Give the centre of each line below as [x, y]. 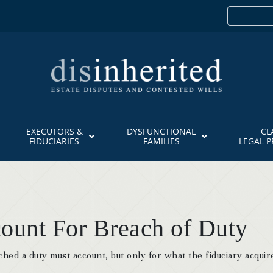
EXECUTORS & [54, 131]
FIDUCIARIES [55, 141]
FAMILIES [161, 141]
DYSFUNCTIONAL [161, 131]
